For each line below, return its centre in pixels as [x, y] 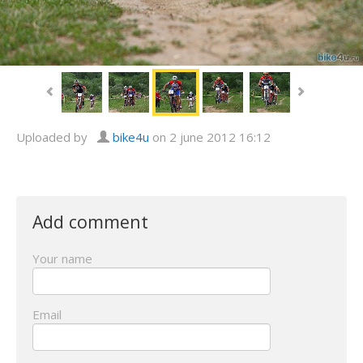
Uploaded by [57, 137]
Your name [62, 259]
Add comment [90, 222]
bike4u [131, 137]
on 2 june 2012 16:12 [210, 137]
